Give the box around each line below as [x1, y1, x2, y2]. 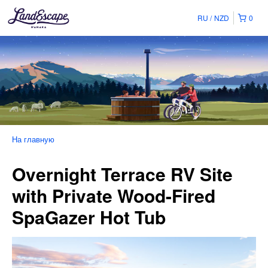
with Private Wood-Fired [12, 182, 215, 209]
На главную [12, 133, 54, 145]
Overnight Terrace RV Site [12, 161, 233, 187]
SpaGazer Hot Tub [12, 204, 166, 230]
